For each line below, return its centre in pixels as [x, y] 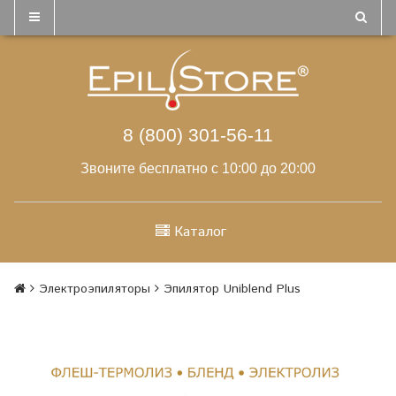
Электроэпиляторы [95, 289]
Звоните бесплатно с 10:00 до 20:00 [198, 168]
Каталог [200, 232]
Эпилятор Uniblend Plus [232, 289]
